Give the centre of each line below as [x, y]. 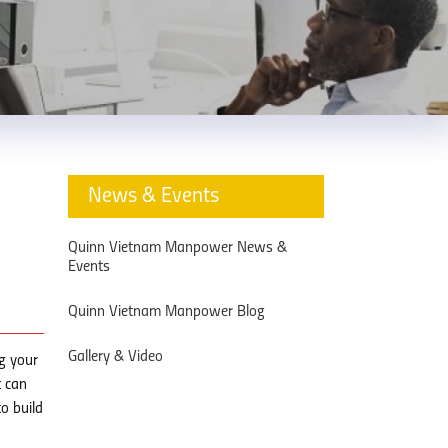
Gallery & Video [115, 357]
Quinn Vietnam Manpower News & [177, 248]
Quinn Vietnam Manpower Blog [166, 312]
